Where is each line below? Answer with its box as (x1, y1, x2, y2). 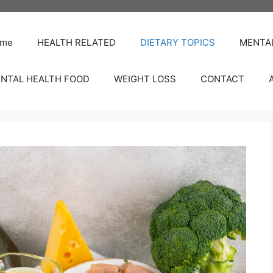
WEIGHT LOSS (114, 73, 176, 85)
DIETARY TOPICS (140, 37, 215, 48)
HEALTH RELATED (37, 37, 116, 48)
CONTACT (200, 73, 244, 85)
